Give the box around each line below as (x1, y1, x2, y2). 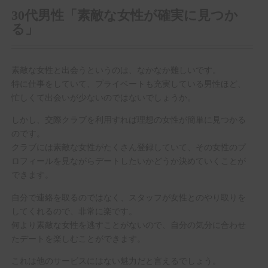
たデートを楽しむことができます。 (11, 231, 145, 244)
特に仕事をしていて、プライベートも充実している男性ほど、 (11, 76, 246, 89)
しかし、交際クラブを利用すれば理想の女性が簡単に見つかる (11, 112, 246, 126)
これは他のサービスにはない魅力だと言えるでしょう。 (11, 254, 221, 267)
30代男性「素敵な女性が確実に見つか (11, 8, 238, 23)
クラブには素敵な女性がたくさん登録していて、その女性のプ (11, 140, 246, 153)
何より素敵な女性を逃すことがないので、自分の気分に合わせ (11, 217, 246, 230)
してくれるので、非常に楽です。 (11, 203, 137, 217)
